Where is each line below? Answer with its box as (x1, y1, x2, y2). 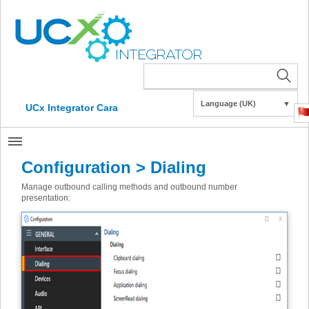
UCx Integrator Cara (26, 102, 118, 113)
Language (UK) (201, 99, 256, 108)
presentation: (21, 193, 70, 203)
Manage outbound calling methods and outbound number (21, 182, 237, 192)
